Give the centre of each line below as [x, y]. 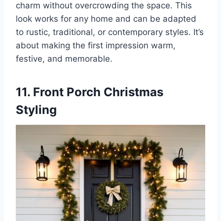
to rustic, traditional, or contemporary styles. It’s [110, 32]
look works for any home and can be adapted [106, 18]
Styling [36, 110]
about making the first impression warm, [96, 45]
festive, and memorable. [64, 58]
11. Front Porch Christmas [90, 92]
